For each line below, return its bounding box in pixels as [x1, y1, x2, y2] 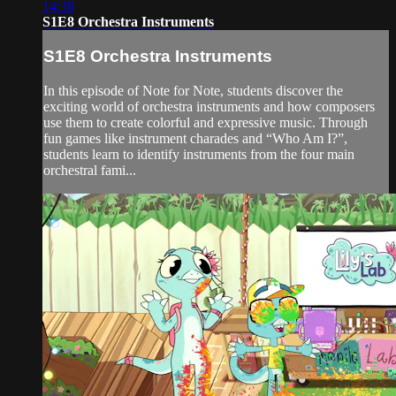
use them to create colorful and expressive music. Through [43, 114, 368, 130]
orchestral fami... [43, 162, 136, 178]
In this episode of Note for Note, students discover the [43, 82, 343, 98]
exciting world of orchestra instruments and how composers [43, 98, 375, 114]
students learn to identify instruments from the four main [43, 146, 354, 162]
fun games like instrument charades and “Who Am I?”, [43, 130, 347, 146]
